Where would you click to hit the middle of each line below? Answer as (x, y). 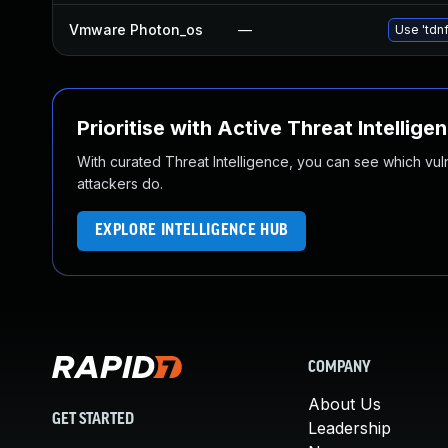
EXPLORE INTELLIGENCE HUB (191, 230)
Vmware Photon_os (136, 29)
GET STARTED (93, 419)
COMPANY (339, 368)
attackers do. (120, 183)
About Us (344, 404)
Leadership (349, 428)
